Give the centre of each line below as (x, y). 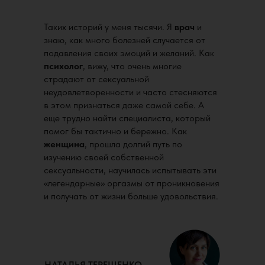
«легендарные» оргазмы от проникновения (132, 183)
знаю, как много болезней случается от (125, 40)
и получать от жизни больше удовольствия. (131, 196)
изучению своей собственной (104, 157)
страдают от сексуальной (96, 79)
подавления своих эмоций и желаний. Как (129, 53)
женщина (64, 144)
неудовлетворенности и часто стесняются (130, 92)
